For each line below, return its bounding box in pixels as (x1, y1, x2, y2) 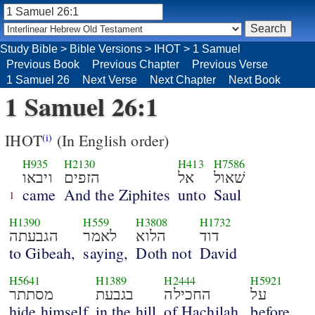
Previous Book (6, 58, 79, 70)
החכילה (164, 285, 212, 304)
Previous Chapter (92, 58, 179, 70)
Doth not (136, 243, 192, 264)
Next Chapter (150, 73, 216, 86)
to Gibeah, (8, 243, 76, 264)
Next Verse (82, 73, 137, 86)
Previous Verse (192, 58, 268, 70)
